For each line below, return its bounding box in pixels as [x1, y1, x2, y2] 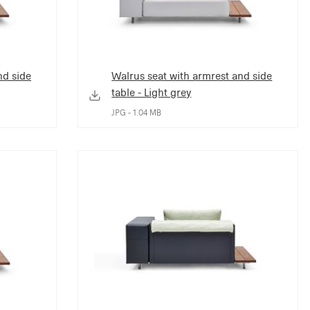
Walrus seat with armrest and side [111, 69, 273, 82]
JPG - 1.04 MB [111, 107, 162, 118]
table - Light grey [111, 85, 192, 99]
